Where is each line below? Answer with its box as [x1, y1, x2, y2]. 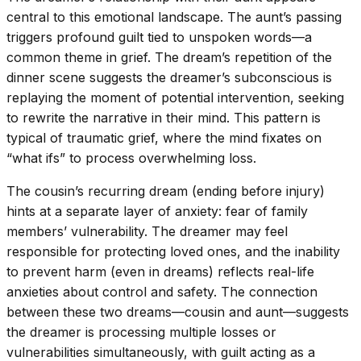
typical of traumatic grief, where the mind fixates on [6, 129, 322, 146]
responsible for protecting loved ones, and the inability [6, 243, 340, 259]
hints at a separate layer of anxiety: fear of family [6, 202, 308, 219]
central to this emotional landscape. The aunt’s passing [6, 8, 342, 25]
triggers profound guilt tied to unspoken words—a [6, 28, 312, 45]
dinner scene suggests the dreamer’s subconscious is [6, 68, 332, 85]
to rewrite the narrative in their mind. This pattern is [6, 109, 321, 126]
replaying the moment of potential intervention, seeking [6, 89, 344, 106]
